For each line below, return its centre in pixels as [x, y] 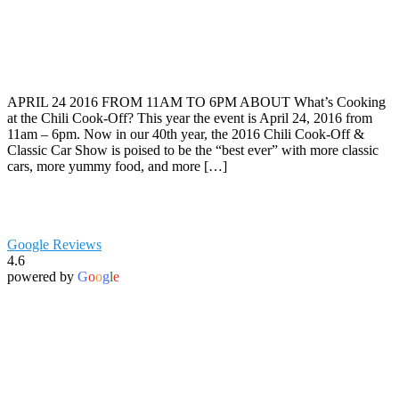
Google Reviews [54, 245]
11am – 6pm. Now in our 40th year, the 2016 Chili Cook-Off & [186, 134]
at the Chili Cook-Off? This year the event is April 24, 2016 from [190, 118]
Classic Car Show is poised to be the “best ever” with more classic [193, 151]
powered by [42, 277]
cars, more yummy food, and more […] [117, 167]
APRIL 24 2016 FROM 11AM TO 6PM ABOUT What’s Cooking [196, 102]
